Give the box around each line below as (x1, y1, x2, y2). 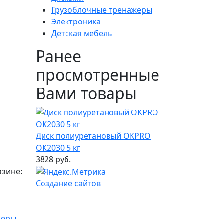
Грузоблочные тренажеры (51, 4, 152, 15)
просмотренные (36, 64, 159, 85)
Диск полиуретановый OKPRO (36, 130, 151, 141)
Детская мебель (51, 27, 112, 39)
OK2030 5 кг (36, 142, 80, 153)
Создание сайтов (36, 178, 101, 189)
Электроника (51, 16, 101, 27)
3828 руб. (36, 153, 71, 165)
